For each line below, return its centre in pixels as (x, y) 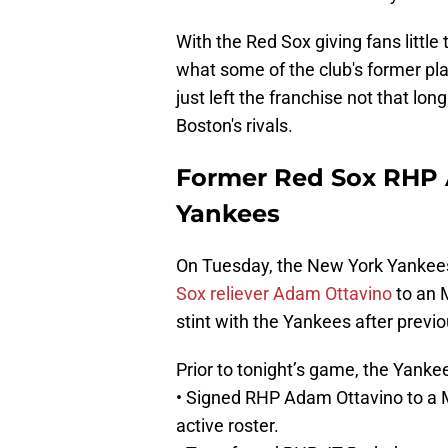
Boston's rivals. (234, 126)
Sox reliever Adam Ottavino (284, 294)
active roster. (227, 426)
